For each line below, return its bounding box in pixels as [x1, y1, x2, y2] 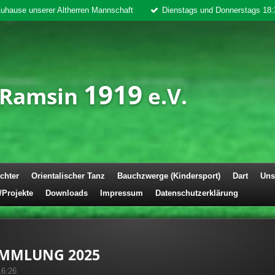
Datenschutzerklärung [155, 188, 238, 198]
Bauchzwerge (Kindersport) [117, 171, 220, 180]
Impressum [100, 188, 143, 198]
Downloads [45, 188, 88, 198]
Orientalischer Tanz [31, 171, 105, 180]
